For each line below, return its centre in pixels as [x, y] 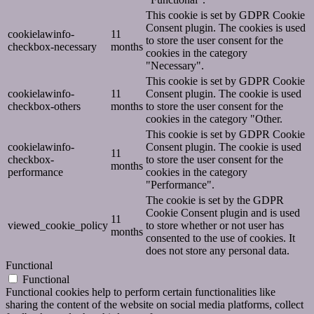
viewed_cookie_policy [58, 226]
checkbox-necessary [52, 47]
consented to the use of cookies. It [220, 238]
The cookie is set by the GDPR [215, 200]
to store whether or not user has [215, 226]
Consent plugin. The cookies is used [226, 28]
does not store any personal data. [218, 251]
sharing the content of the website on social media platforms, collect [155, 305]
